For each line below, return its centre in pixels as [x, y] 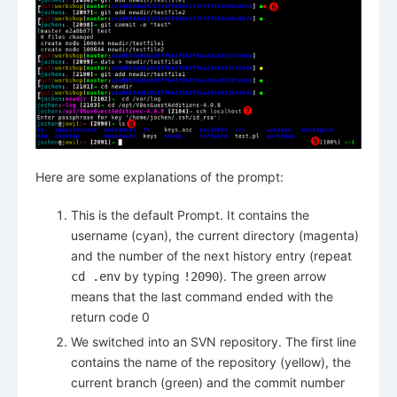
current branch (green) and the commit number [208, 382]
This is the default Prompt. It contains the [190, 214]
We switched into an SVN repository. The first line [214, 341]
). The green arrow [272, 276]
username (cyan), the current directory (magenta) [215, 235]
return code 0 [110, 316]
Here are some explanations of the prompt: [160, 176]
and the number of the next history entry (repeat [211, 255]
